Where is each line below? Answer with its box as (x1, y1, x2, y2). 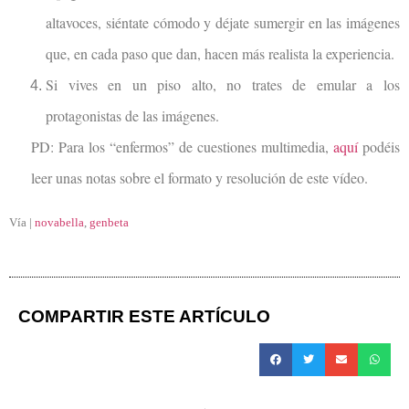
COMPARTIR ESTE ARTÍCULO (18, 306, 270, 326)
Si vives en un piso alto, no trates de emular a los (46, 74, 400, 94)
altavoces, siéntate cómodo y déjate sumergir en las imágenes (46, 12, 400, 32)
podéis (358, 136, 400, 156)
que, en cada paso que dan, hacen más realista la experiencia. (46, 43, 394, 63)
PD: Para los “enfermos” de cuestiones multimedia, (31, 136, 333, 156)
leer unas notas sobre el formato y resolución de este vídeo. (31, 167, 368, 187)
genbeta (89, 215, 129, 230)
